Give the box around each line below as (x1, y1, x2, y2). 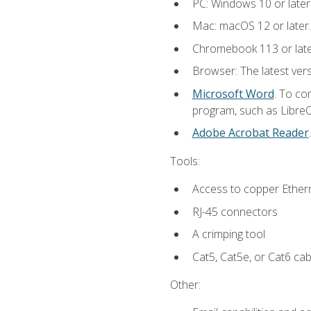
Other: (169, 276, 201, 292)
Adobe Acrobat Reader (192, 125, 309, 141)
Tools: (169, 153, 200, 169)
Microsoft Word (192, 85, 274, 101)
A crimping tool (192, 226, 265, 242)
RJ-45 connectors (192, 203, 278, 219)
